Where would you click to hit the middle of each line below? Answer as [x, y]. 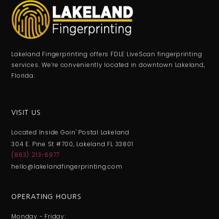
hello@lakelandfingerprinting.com [67, 166]
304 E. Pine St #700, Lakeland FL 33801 [72, 144]
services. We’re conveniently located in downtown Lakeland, [108, 65]
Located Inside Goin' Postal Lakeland [70, 132]
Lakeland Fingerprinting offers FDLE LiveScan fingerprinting [107, 54]
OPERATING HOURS [46, 197]
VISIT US [26, 112]
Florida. [23, 75]
